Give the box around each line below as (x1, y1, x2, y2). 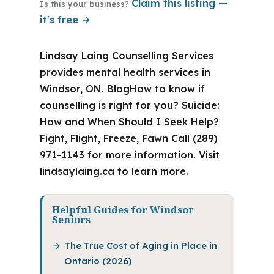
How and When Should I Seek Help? (39, 116, 219, 128)
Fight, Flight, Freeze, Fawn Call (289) (39, 132, 218, 144)
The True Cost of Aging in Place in (64, 240, 217, 251)
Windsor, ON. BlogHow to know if (39, 83, 205, 95)
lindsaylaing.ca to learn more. (39, 165, 188, 177)
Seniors (51, 213, 91, 226)
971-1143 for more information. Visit (39, 149, 220, 161)
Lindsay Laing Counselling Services (39, 50, 213, 62)
